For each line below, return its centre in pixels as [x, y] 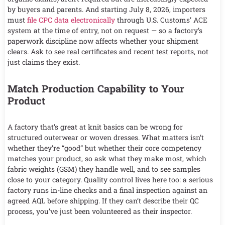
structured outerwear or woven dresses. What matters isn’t [106, 138]
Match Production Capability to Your [96, 89]
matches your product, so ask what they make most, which [107, 159]
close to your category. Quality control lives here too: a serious [110, 180]
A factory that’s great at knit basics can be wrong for [95, 127]
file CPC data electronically [71, 20]
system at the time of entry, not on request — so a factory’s [105, 31]
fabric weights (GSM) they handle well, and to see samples [104, 169]
